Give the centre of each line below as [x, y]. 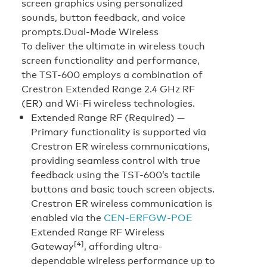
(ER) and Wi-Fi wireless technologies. [108, 103]
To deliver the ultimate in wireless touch [113, 46]
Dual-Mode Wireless [111, 31]
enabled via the [67, 217]
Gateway [52, 246]
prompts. [43, 31]
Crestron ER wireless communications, [120, 146]
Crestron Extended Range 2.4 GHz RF [108, 89]
